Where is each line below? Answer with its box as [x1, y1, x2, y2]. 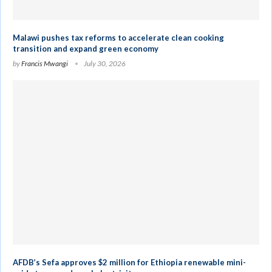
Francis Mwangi [21, 59, 68, 69]
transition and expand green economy [13, 44, 158, 54]
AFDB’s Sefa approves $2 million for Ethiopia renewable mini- [13, 257, 246, 267]
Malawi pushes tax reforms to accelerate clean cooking [13, 33, 224, 43]
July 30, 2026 [84, 59, 126, 69]
